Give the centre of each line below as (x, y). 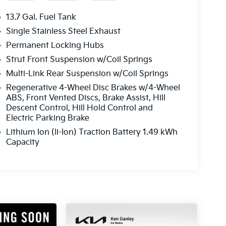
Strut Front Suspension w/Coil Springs (79, 60)
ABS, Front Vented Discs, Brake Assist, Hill (86, 98)
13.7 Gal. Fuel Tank (41, 18)
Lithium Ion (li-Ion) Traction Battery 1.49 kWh (92, 133)
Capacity (22, 143)
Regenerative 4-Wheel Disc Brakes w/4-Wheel (93, 88)
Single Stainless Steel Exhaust (63, 32)
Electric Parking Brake (47, 119)
